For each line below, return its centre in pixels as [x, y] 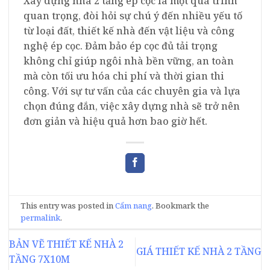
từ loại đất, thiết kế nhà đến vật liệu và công [129, 30]
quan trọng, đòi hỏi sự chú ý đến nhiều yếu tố [133, 15]
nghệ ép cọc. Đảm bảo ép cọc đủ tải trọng [121, 46]
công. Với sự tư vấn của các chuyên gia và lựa [132, 91]
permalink [41, 218]
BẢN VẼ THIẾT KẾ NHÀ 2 [66, 244]
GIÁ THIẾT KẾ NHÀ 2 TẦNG [199, 252]
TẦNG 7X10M [39, 259]
